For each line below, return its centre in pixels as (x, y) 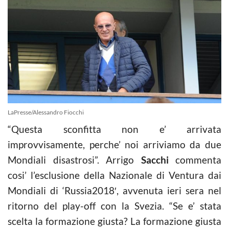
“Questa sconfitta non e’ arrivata (114, 129)
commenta (195, 159)
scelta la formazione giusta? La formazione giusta (114, 221)
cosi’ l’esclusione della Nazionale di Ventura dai (114, 175)
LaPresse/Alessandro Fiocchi (46, 112)
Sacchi (155, 159)
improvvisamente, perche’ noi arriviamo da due (114, 144)
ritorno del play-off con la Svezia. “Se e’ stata (114, 205)
